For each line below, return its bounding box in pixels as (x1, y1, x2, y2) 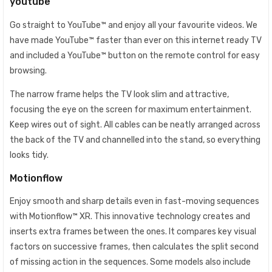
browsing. (10, 65, 47, 76)
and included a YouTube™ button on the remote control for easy (10, 50, 260, 61)
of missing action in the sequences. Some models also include (10, 257, 251, 268)
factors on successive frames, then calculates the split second (10, 242, 259, 253)
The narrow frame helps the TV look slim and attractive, (10, 89, 229, 100)
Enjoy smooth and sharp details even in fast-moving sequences (10, 196, 259, 207)
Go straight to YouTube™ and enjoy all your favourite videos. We (10, 19, 257, 30)
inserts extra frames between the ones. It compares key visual (10, 226, 256, 237)
